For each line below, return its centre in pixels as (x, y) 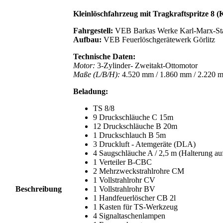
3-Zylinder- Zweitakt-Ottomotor (146, 65)
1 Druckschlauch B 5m (129, 135)
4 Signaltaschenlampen (129, 216)
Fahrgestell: (93, 30)
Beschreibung (38, 189)
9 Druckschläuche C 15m (133, 117)
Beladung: (91, 91)
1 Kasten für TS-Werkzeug (135, 207)
